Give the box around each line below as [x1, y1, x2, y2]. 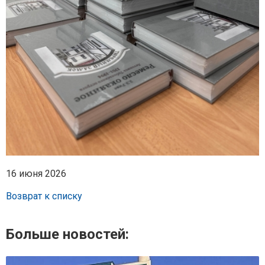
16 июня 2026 [6, 168, 66, 180]
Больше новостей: [6, 226, 129, 243]
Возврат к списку [6, 190, 82, 202]
